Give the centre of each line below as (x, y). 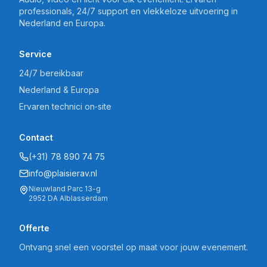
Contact (36, 137)
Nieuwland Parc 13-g (65, 189)
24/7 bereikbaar (51, 73)
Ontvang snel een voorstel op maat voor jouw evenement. (133, 247)
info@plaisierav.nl (63, 173)
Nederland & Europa (59, 90)
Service (35, 54)
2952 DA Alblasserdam (68, 198)
